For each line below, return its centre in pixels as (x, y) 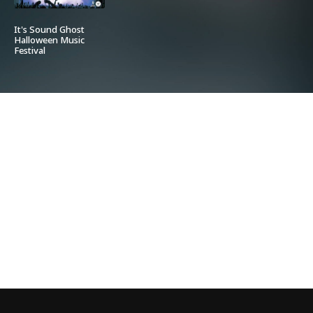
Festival (30, 51)
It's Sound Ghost (49, 30)
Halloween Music (49, 41)
